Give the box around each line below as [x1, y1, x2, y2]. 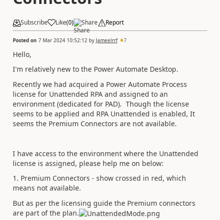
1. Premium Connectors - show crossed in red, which [13, 173, 186, 183]
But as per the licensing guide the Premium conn [13, 198, 175, 208]
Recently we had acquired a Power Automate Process [13, 79, 187, 89]
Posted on [13, 36, 38, 44]
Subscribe [21, 18, 48, 27]
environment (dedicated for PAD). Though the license [13, 99, 189, 109]
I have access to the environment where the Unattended [13, 148, 198, 158]
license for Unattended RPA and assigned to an [13, 89, 168, 99]
